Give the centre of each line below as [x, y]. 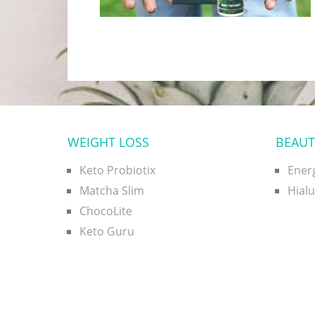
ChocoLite [106, 211]
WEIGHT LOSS [108, 142]
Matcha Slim [112, 191]
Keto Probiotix [117, 170]
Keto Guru [107, 231]
